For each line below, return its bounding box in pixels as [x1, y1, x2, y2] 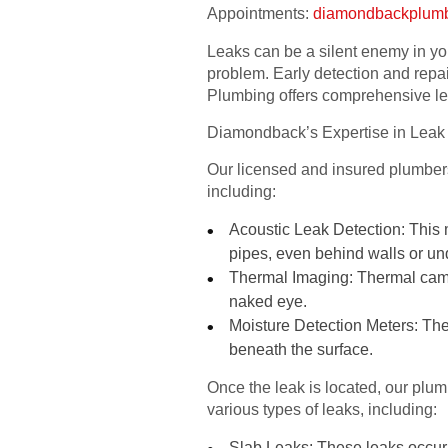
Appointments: [207, 4, 309, 22]
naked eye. [229, 292, 308, 310]
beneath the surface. [229, 340, 374, 358]
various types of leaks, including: [207, 400, 437, 418]
